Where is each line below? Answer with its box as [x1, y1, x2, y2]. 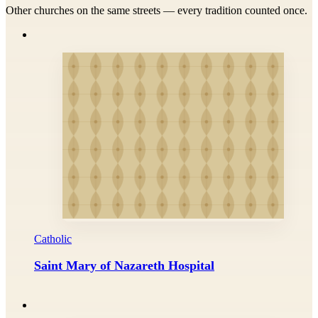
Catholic [34, 232, 72, 245]
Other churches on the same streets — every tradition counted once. [6, 4, 307, 16]
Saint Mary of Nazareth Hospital [34, 258, 214, 273]
